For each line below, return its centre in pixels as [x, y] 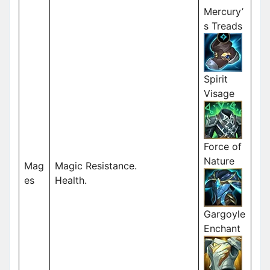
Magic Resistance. [96, 166]
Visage [219, 94]
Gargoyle [224, 214]
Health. [71, 181]
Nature [219, 161]
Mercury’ [224, 12]
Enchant [222, 229]
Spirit [216, 79]
